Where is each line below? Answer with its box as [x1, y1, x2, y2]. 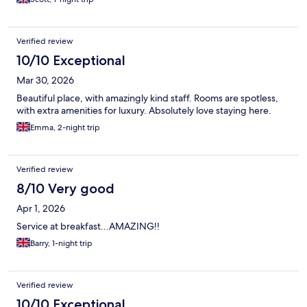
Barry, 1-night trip [30, 237, 93, 249]
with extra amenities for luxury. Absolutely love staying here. [16, 103, 271, 116]
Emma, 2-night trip [30, 121, 100, 133]
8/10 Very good [16, 180, 114, 197]
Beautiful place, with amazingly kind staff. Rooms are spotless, [16, 91, 278, 104]
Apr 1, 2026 [16, 201, 65, 214]
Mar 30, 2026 [16, 73, 74, 86]
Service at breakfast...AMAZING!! [16, 219, 160, 232]
